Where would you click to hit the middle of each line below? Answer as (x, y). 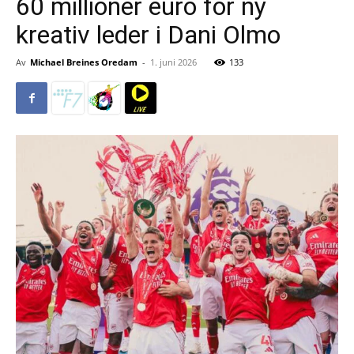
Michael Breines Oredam (84, 62)
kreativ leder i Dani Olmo (148, 35)
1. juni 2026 (173, 62)
